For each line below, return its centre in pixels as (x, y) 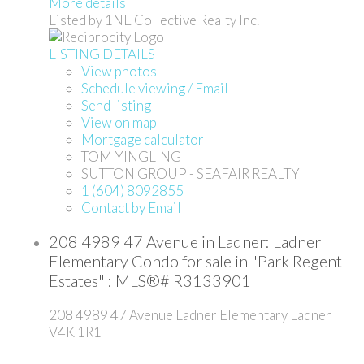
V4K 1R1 (75, 332)
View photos (119, 71)
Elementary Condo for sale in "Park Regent (195, 261)
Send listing (116, 105)
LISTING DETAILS (102, 54)
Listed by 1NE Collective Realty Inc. (154, 19)
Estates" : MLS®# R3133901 (150, 281)
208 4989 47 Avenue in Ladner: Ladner (185, 242)
